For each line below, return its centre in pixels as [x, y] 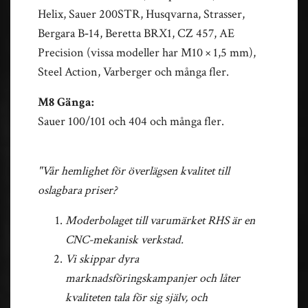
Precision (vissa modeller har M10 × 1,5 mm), [147, 52]
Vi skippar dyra [102, 258]
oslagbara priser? [77, 190]
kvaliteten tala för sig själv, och [136, 297]
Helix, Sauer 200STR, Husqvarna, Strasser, [141, 14]
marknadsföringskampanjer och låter [153, 278]
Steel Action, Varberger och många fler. [133, 71]
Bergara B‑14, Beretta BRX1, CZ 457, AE [136, 33]
